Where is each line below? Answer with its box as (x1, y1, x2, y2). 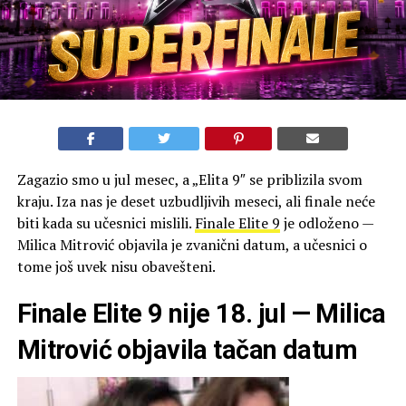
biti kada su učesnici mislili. (16, 212, 195, 233)
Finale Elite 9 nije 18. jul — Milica (16, 297, 386, 329)
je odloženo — (279, 212, 373, 233)
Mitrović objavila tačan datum (16, 333, 357, 365)
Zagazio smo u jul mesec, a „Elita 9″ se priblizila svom (16, 169, 362, 189)
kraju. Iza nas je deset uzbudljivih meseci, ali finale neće (16, 190, 375, 211)
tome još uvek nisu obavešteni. (16, 256, 216, 276)
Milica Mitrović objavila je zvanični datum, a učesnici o (16, 234, 367, 255)
